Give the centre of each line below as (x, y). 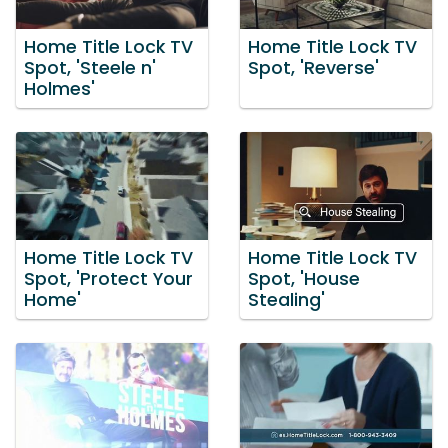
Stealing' (286, 299)
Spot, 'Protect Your (108, 278)
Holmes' (59, 89)
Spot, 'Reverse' (313, 68)
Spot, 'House (304, 278)
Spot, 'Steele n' (90, 68)
